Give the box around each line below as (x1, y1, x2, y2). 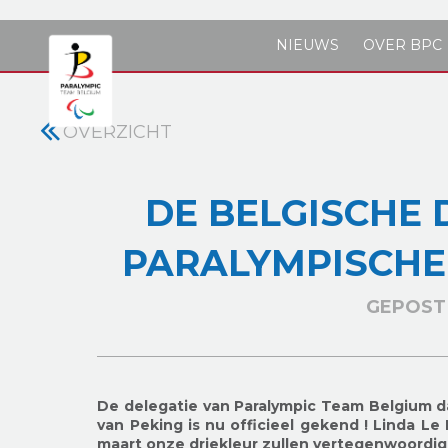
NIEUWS (275, 36, 339, 54)
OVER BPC (362, 36, 442, 54)
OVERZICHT (63, 121, 172, 143)
